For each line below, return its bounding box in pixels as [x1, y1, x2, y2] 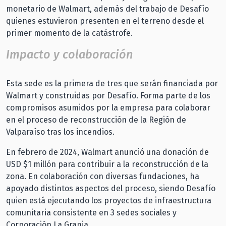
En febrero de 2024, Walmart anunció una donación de [6, 147, 209, 157]
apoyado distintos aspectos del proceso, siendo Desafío [6, 184, 215, 194]
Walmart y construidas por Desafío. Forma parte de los [6, 91, 210, 101]
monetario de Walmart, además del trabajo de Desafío [6, 4, 209, 14]
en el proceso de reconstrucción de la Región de [6, 115, 186, 125]
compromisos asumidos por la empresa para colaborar [6, 103, 210, 113]
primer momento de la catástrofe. [6, 28, 135, 38]
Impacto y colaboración [6, 47, 133, 62]
